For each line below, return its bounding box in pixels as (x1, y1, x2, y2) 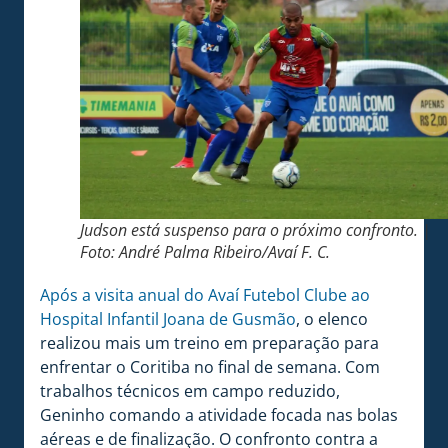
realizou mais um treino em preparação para (40, 331, 379, 354)
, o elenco (296, 307, 368, 330)
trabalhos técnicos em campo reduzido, (40, 379, 340, 402)
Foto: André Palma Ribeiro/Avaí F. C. (80, 240, 330, 263)
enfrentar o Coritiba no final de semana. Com (40, 355, 380, 378)
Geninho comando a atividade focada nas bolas (40, 403, 398, 426)
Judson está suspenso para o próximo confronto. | (80, 218, 431, 241)
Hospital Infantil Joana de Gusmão (40, 307, 296, 330)
